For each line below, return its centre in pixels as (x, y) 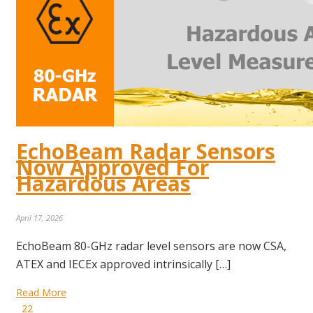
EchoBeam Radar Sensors (146, 152)
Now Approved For (112, 168)
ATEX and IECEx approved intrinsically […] (123, 264)
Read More (41, 293)
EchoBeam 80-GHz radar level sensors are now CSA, (151, 246)
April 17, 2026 (39, 218)
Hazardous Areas (103, 184)
